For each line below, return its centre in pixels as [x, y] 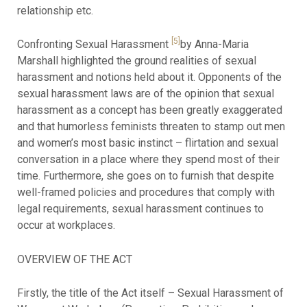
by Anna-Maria [214, 45]
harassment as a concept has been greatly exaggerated [149, 110]
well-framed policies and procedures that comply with [146, 193]
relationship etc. [55, 10]
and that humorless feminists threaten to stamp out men [151, 127]
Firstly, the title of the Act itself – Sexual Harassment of [150, 293]
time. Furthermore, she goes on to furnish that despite [145, 176]
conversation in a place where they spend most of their [148, 160]
